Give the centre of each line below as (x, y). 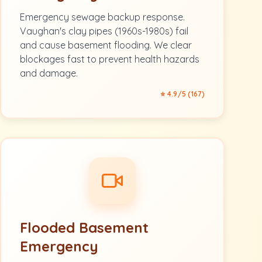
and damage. (49, 73)
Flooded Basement (84, 227)
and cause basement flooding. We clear (106, 45)
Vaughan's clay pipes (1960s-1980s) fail (104, 31)
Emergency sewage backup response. (102, 17)
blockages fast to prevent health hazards (110, 59)
